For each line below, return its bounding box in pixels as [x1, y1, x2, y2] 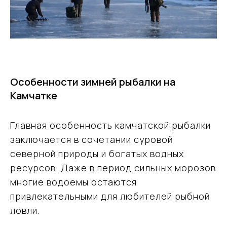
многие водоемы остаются [10, 176, 137, 188]
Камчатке [10, 89, 57, 102]
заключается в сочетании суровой [10, 133, 173, 145]
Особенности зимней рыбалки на [10, 75, 175, 89]
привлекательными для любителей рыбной [10, 190, 210, 202]
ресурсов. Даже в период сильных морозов [10, 162, 216, 174]
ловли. [10, 204, 40, 216]
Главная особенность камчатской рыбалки [10, 119, 211, 131]
